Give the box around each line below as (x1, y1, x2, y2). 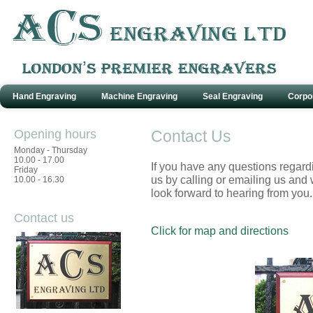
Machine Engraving (101, 92, 177, 101)
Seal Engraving (203, 92, 263, 101)
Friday (13, 165, 38, 175)
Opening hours (13, 127, 96, 142)
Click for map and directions (150, 224, 289, 237)
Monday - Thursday (13, 145, 87, 156)
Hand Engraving (13, 92, 76, 101)
